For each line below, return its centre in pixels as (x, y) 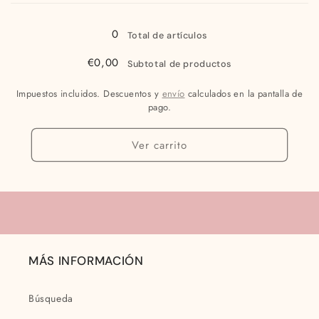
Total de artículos (167, 35)
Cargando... (40, 12)
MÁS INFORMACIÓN (86, 261)
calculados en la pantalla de (244, 94)
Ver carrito (159, 145)
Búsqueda (51, 299)
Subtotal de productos (179, 64)
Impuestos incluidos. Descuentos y (89, 94)
